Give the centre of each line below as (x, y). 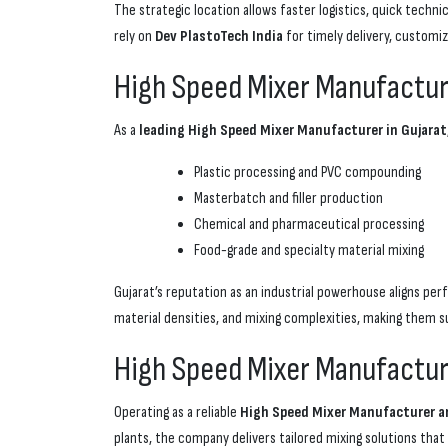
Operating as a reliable (177, 413)
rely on (134, 37)
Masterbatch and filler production (288, 199)
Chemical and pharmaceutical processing (309, 225)
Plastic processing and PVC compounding (307, 173)
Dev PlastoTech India (219, 37)
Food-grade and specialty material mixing (309, 251)
